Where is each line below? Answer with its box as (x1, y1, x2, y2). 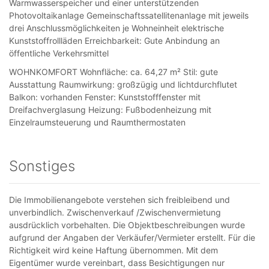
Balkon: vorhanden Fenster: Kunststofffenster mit (9, 92, 201, 102)
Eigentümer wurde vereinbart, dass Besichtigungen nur (9, 258, 225, 268)
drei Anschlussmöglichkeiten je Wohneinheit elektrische (9, 23, 224, 33)
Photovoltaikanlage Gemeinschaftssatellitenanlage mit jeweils (9, 10, 249, 20)
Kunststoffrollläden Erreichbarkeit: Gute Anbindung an (9, 35, 220, 46)
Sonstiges (9, 157, 75, 175)
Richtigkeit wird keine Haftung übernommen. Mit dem (9, 245, 218, 255)
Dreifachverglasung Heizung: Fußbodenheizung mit (9, 104, 211, 115)
